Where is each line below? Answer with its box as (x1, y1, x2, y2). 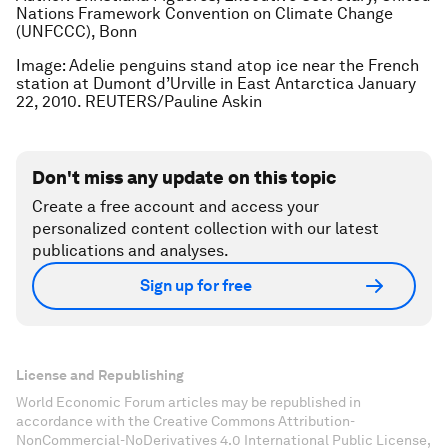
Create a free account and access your (32, 196, 319, 216)
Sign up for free (140, 276, 252, 296)
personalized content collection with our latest (32, 218, 379, 238)
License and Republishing (16, 366, 184, 383)
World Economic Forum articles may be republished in (16, 393, 361, 410)
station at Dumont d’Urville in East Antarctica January (16, 73, 416, 93)
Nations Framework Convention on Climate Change (16, 3, 393, 23)
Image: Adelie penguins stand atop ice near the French (16, 55, 419, 75)
